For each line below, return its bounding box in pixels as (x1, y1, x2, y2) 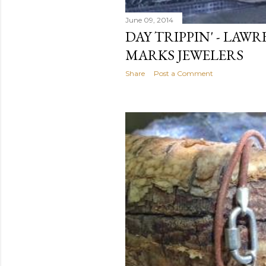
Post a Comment (154, 69, 213, 78)
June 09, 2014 (125, 15, 173, 24)
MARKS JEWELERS (125, 46, 243, 64)
